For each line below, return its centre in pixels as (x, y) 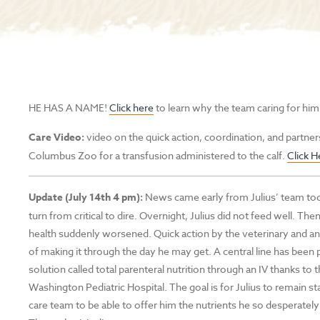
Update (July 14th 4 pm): (86, 197)
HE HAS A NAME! (69, 107)
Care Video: (57, 137)
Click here (132, 107)
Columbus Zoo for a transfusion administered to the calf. (158, 155)
